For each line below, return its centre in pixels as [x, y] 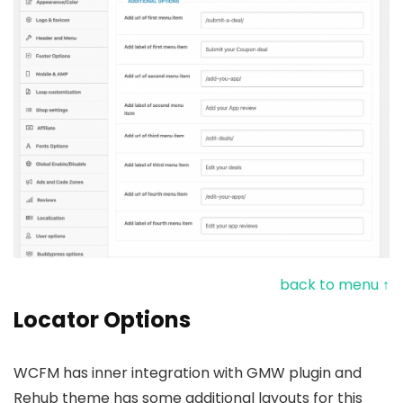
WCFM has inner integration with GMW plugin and [188, 373]
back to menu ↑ [335, 285]
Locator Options [102, 320]
